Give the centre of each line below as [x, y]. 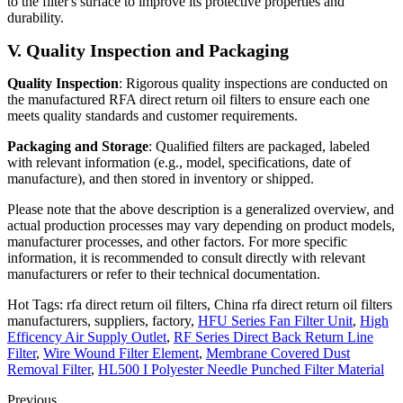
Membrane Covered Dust [278, 353]
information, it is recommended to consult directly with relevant [186, 257]
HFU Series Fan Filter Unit [275, 320]
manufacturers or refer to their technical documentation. [164, 273]
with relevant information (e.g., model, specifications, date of [179, 162]
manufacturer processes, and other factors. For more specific [177, 241]
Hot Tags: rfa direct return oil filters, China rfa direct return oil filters [200, 304]
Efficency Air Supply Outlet [87, 336]
